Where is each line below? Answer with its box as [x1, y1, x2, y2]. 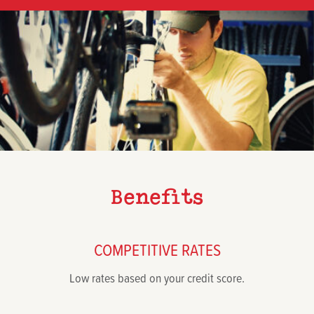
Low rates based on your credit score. [69, 268, 245, 287]
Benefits [111, 184, 203, 210]
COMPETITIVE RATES [93, 237, 221, 261]
